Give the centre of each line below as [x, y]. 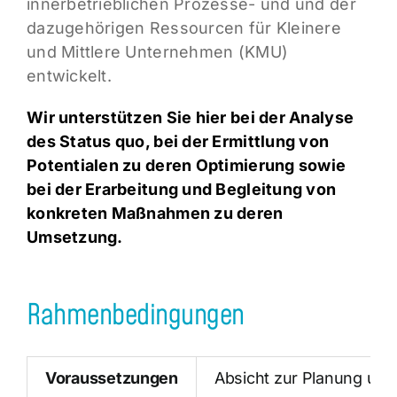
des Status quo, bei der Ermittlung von [178, 142]
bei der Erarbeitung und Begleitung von [181, 190]
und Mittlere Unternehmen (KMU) [157, 52]
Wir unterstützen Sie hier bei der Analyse [190, 118]
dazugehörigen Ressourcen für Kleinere [183, 28]
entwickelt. [69, 76]
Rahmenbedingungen [135, 315]
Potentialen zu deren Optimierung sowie [186, 166]
